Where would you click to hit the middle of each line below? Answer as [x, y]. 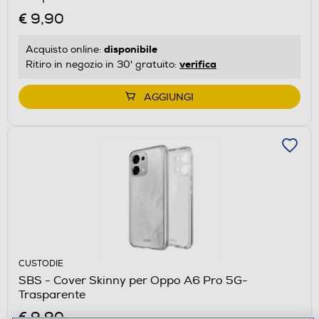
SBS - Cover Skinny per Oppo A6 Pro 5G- [133, 280]
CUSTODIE [41, 263]
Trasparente [52, 294]
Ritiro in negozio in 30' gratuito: [103, 64]
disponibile [131, 49]
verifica [198, 64]
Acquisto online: [65, 49]
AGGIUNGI [169, 97]
